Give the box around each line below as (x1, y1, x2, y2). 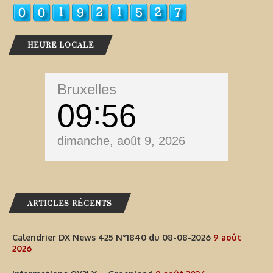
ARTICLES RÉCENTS (27, 194, 112, 213)
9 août (213, 232, 241, 243)
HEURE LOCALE (27, 35, 94, 55)
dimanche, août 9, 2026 (57, 134, 185, 148)
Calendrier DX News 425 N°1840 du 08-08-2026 (12, 232, 211, 243)
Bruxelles (57, 81, 116, 98)
